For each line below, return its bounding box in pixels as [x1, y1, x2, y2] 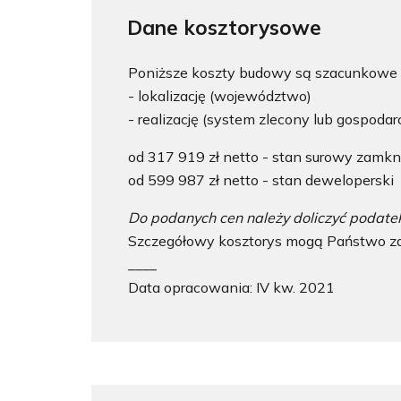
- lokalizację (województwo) [128, 87, 311, 105]
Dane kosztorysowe [127, 14, 321, 40]
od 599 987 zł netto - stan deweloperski [128, 171, 397, 189]
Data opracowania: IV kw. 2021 [128, 278, 335, 296]
